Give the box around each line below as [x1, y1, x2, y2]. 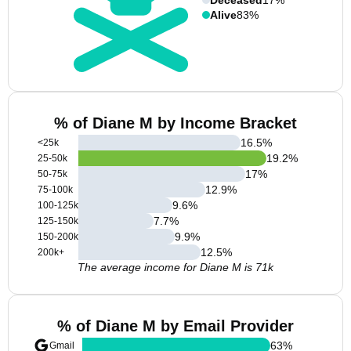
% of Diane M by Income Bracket [54, 114, 297, 132]
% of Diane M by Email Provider [57, 317, 294, 335]
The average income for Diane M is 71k [78, 261, 273, 273]
